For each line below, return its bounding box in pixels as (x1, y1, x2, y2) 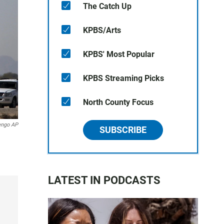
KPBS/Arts (83, 25, 121, 35)
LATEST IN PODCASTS (48, 174, 160, 186)
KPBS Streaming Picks (83, 73, 164, 83)
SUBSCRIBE (99, 124, 146, 135)
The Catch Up (83, 1, 131, 11)
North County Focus (83, 97, 153, 107)
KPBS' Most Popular (83, 49, 154, 59)
